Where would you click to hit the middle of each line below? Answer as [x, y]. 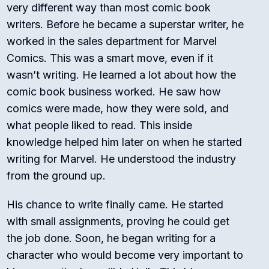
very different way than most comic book [109, 8]
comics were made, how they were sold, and [118, 109]
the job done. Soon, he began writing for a [111, 238]
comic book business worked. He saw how [114, 92]
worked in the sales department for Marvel [112, 41]
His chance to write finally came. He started [115, 205]
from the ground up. [56, 176]
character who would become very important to [125, 255]
